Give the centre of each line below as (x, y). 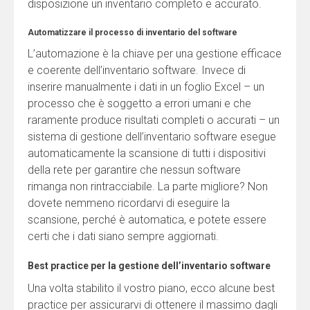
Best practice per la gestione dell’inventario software (149, 265)
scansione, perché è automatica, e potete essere (147, 219)
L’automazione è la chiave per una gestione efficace (155, 53)
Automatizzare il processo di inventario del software (133, 32)
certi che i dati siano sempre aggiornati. (123, 236)
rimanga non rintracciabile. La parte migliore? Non (148, 186)
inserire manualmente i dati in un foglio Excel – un (146, 86)
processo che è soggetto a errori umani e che (139, 103)
